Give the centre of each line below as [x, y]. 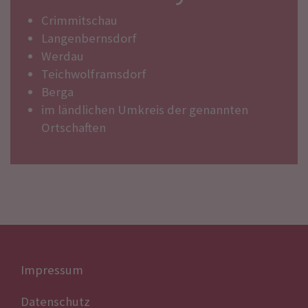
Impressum [52, 270]
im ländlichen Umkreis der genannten [145, 110]
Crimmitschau [79, 21]
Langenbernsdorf [89, 38]
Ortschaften [74, 128]
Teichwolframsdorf [94, 74]
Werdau [63, 56]
